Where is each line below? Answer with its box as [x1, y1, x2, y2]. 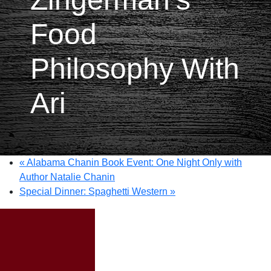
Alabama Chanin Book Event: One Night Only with [25, 157, 242, 168]
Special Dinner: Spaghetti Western [19, 186, 170, 197]
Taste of [132, 241, 194, 261]
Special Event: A [132, 221, 258, 241]
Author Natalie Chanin [19, 171, 115, 182]
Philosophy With [30, 52, 240, 85]
